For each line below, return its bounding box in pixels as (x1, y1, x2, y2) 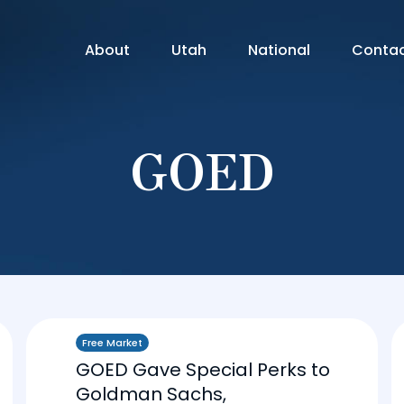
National (248, 40, 311, 60)
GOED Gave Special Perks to (76, 357, 330, 382)
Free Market (82, 335, 142, 350)
